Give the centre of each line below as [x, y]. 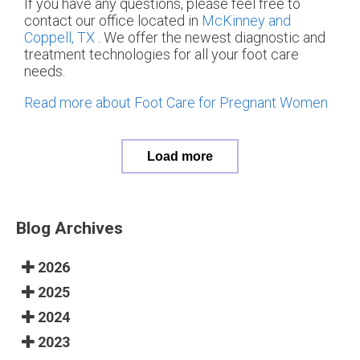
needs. [45, 71]
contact [50, 20]
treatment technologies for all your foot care [162, 54]
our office [105, 20]
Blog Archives [70, 227]
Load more [180, 155]
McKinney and [246, 20]
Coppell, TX [59, 37]
